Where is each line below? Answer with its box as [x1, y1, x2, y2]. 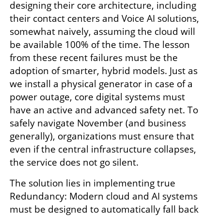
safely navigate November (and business [10, 116, 186, 129]
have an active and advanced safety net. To [10, 103, 198, 116]
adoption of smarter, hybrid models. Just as [10, 64, 198, 77]
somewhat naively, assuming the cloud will [10, 25, 195, 38]
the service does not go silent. [10, 155, 139, 169]
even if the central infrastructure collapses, [10, 142, 196, 155]
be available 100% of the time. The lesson [10, 38, 190, 51]
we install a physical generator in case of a [10, 77, 193, 90]
